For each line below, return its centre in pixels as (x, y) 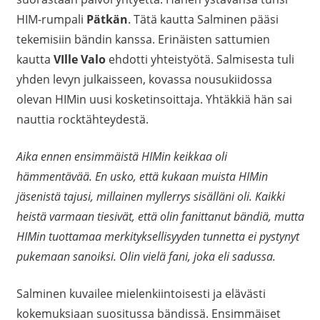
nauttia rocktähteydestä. (82, 120)
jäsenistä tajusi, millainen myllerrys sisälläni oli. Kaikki (150, 197)
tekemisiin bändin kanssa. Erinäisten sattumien (143, 40)
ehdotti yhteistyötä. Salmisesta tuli (200, 60)
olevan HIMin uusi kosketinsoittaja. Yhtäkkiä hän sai (154, 100)
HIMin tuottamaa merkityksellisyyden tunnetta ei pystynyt (157, 237)
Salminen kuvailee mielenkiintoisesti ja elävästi (141, 294)
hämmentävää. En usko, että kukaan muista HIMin (142, 177)
